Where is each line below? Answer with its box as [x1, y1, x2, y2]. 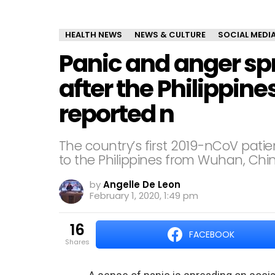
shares [69, 237, 90, 247]
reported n [59, 97, 174, 131]
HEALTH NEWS [65, 29, 122, 41]
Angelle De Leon [103, 178, 180, 191]
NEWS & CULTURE [134, 29, 206, 41]
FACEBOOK [188, 228, 234, 241]
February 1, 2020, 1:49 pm [90, 189, 198, 202]
